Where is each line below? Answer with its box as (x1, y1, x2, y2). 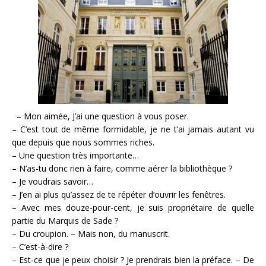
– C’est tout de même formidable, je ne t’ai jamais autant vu (12, 123, 254, 135)
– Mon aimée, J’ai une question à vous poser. (12, 110, 189, 122)
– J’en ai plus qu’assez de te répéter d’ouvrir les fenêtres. (12, 188, 226, 200)
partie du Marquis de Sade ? (12, 214, 118, 226)
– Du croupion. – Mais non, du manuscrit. (12, 227, 170, 239)
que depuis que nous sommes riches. (12, 136, 154, 148)
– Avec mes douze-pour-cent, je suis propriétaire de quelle (12, 201, 254, 213)
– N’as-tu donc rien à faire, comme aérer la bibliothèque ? (12, 162, 232, 174)
